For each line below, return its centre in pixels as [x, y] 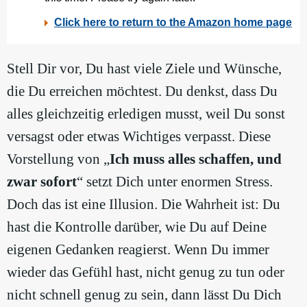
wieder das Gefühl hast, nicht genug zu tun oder [146, 272]
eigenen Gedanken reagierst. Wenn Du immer [138, 250]
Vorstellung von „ [58, 159]
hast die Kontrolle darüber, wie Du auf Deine [137, 227]
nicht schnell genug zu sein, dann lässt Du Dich [144, 295]
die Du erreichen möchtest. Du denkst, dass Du [142, 91]
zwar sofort [42, 182]
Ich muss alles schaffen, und [196, 159]
